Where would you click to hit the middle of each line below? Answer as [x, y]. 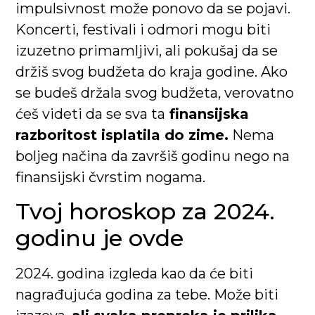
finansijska [207, 114]
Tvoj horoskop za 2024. [146, 211]
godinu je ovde [100, 238]
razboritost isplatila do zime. [122, 135]
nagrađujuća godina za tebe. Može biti [147, 294]
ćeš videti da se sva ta [91, 114]
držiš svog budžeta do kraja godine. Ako [152, 72]
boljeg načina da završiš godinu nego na [153, 156]
